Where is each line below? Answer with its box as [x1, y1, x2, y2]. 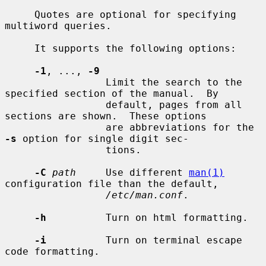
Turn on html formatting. [46, 211, 248, 223]
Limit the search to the [5, 76, 106, 88]
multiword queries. [5, 20, 112, 31]
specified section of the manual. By [5, 87, 218, 99]
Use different [76, 166, 189, 178]
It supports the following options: [5, 42, 34, 54]
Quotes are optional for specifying [5, 8, 34, 20]
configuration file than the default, [5, 178, 218, 189]
